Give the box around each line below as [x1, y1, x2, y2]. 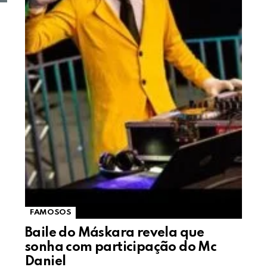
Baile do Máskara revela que [25, 226, 204, 240]
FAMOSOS [30, 209, 72, 217]
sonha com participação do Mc [25, 241, 217, 254]
